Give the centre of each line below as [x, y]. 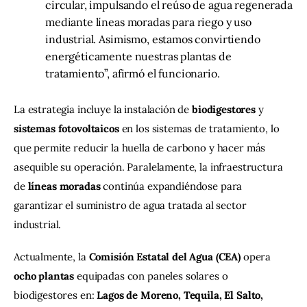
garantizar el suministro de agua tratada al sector [132, 205]
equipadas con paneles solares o [152, 276]
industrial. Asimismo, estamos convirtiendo [152, 39]
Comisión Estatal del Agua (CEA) [164, 257]
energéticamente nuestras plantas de [138, 56]
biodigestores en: [56, 295]
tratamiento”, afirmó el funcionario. [132, 73]
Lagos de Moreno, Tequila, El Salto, [181, 295]
